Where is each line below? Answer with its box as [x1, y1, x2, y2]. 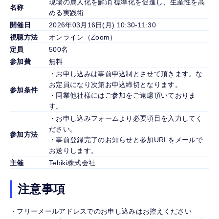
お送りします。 [49, 147, 98, 155]
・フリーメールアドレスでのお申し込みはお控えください [10, 207, 192, 216]
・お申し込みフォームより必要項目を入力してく [49, 114, 203, 123]
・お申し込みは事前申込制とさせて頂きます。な [49, 70, 203, 78]
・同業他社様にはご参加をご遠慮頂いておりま [49, 91, 196, 100]
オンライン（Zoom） [49, 33, 117, 42]
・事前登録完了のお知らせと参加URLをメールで [49, 136, 203, 144]
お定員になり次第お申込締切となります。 [49, 81, 182, 89]
